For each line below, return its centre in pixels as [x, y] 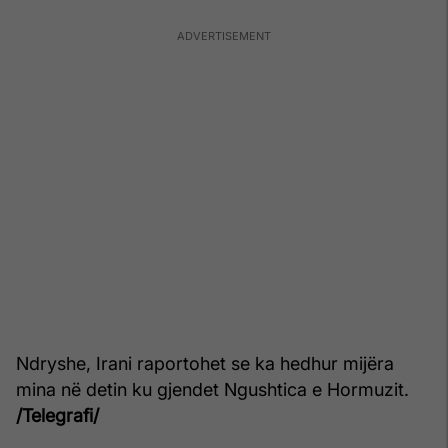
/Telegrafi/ [57, 416]
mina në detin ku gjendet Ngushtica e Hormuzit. [212, 390]
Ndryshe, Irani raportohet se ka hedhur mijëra [205, 364]
